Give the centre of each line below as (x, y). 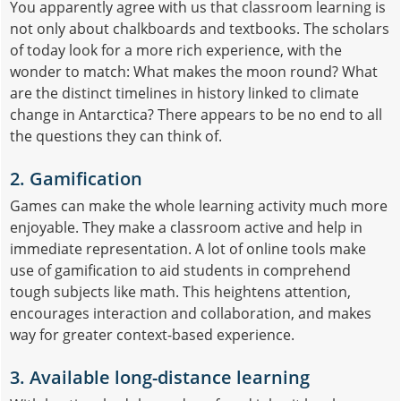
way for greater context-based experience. (152, 334)
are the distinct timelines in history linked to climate (184, 93)
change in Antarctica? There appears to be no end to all (196, 114)
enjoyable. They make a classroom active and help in (186, 227)
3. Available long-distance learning (160, 377)
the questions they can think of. (116, 136)
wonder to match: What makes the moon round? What (194, 71)
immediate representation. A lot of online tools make (188, 248)
